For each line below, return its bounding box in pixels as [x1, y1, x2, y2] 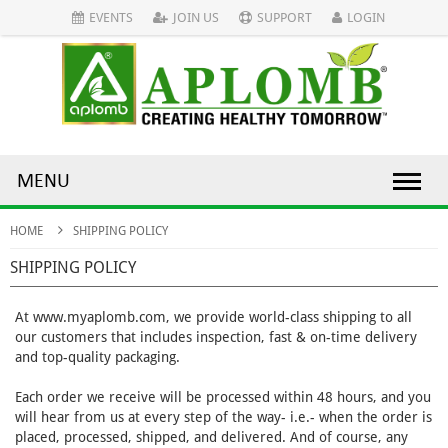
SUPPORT [256, 10, 312, 25]
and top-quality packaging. [15, 349, 180, 366]
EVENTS [88, 10, 133, 25]
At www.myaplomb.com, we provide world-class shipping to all [15, 309, 412, 326]
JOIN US [172, 10, 219, 25]
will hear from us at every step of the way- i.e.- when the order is [15, 409, 432, 426]
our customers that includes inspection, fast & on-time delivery [15, 329, 417, 346]
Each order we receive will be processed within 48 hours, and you [15, 389, 431, 406]
